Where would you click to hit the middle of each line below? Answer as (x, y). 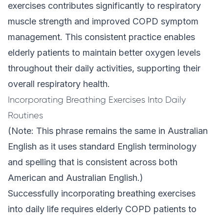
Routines (25, 115)
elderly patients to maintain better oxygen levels (104, 53)
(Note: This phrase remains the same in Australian (108, 131)
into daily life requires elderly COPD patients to (102, 209)
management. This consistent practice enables (101, 37)
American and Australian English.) (76, 178)
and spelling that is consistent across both (93, 162)
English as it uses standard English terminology (102, 146)
